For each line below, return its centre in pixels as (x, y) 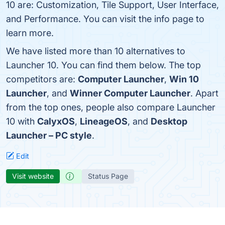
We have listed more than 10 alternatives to (96, 51)
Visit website (33, 176)
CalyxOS (56, 121)
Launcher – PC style (49, 135)
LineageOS (104, 121)
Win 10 (184, 79)
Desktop (169, 121)
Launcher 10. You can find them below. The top (103, 65)
